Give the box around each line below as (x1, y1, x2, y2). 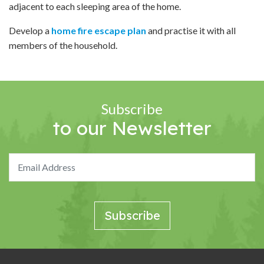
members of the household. (9, 39, 117, 51)
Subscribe (101, 100, 163, 117)
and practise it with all (146, 24, 236, 36)
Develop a (9, 24, 51, 36)
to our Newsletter (52, 115, 212, 140)
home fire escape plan (51, 24, 146, 36)
